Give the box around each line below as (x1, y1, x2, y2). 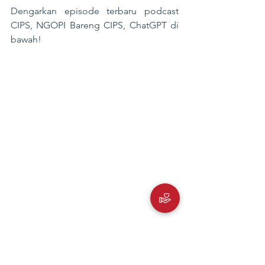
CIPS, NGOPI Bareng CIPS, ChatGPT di (11, 20, 179, 31)
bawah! (11, 34, 41, 45)
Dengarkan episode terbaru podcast (11, 5, 179, 17)
